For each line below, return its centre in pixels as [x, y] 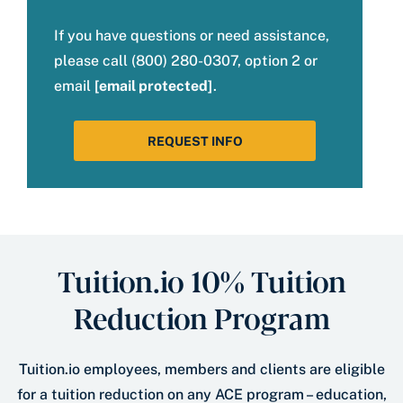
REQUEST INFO [195, 142]
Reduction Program [201, 317]
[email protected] [154, 86]
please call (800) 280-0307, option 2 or [186, 61]
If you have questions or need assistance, [192, 36]
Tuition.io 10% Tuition [201, 280]
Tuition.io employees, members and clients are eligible [201, 370]
